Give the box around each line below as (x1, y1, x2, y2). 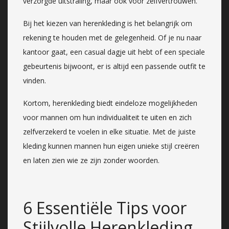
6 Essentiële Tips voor (23, 196, 187, 219)
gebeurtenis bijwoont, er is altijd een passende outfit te (23, 61, 205, 71)
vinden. (23, 75, 46, 85)
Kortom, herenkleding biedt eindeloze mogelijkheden (23, 98, 197, 108)
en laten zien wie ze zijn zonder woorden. (23, 155, 159, 165)
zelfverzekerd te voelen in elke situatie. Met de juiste (23, 126, 196, 136)
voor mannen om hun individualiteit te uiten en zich (23, 112, 192, 122)
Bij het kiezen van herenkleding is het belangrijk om (23, 18, 192, 28)
